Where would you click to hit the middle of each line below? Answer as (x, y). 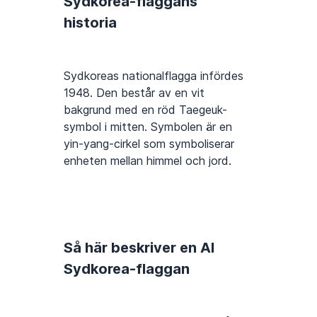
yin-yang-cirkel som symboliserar (149, 144)
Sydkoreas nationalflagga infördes (154, 76)
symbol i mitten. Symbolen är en (148, 127)
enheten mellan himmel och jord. (148, 161)
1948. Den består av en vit (134, 93)
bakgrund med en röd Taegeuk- (145, 110)
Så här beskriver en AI (139, 248)
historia (90, 23)
